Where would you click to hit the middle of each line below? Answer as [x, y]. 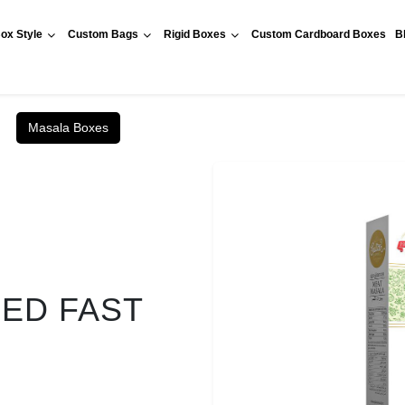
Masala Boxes [68, 127]
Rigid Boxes [194, 34]
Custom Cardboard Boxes [318, 34]
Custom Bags [103, 34]
